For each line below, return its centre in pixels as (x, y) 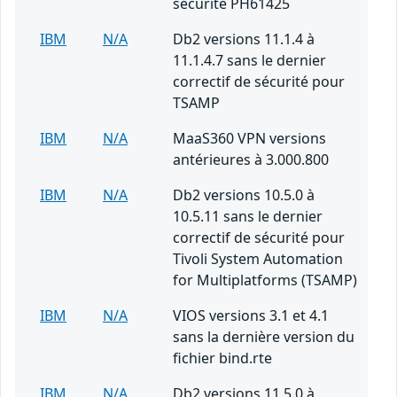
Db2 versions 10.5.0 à (244, 195)
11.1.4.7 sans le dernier (249, 61)
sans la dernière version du (264, 337)
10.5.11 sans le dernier (248, 217)
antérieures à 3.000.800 (251, 160)
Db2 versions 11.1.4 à (244, 39)
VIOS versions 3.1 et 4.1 (251, 316)
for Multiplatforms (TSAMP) (265, 280)
